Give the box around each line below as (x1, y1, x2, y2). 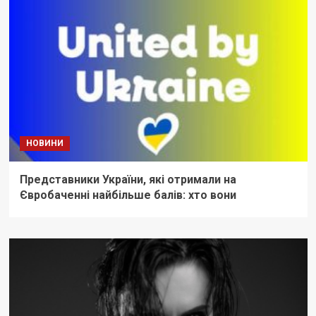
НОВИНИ (25, 138, 63, 149)
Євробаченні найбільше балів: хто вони (19, 188, 236, 202)
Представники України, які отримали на (19, 173, 236, 187)
